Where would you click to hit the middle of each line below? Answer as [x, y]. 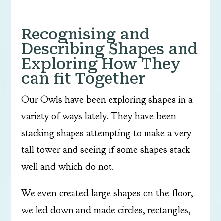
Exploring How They [101, 64]
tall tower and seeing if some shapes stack [105, 150]
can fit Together [83, 79]
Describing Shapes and [109, 49]
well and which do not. [67, 166]
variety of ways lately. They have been [98, 116]
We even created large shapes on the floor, [107, 193]
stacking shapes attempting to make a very [106, 133]
